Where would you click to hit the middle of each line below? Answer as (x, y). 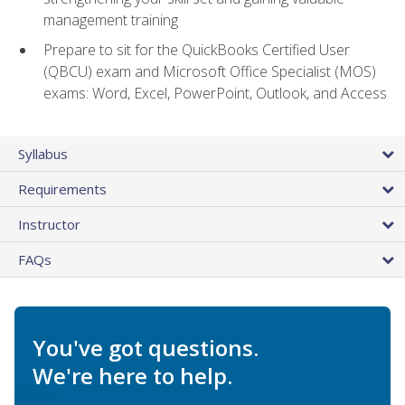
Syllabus (43, 154)
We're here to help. (132, 376)
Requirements (62, 189)
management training (111, 20)
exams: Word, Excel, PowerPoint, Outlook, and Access (215, 94)
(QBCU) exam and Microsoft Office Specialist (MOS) (210, 72)
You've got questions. (146, 348)
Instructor (49, 225)
